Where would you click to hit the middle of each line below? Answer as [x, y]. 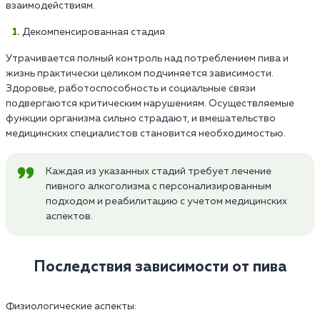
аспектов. [69, 216]
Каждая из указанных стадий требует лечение [159, 171]
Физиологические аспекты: [71, 306]
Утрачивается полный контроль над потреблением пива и [147, 58]
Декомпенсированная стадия [94, 32]
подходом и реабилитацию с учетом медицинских [166, 201]
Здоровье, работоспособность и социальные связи [131, 88]
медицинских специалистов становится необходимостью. [146, 133]
